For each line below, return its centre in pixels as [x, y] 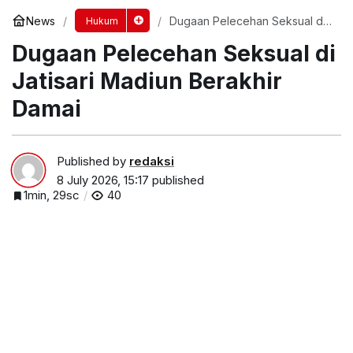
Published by [93, 161]
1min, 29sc [52, 195]
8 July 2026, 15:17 [103, 180]
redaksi [152, 161]
